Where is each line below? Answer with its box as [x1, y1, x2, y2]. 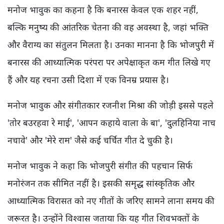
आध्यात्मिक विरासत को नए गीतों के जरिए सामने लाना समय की [7, 194, 214, 207]
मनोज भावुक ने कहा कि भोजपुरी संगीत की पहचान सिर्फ [7, 159, 192, 172]
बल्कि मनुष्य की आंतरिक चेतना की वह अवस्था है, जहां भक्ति [7, 21, 208, 33]
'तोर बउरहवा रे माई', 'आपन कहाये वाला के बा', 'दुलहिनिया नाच [7, 116, 215, 129]
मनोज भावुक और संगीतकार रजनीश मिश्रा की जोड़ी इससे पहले [7, 99, 213, 111]
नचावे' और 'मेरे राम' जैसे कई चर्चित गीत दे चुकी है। [7, 134, 173, 146]
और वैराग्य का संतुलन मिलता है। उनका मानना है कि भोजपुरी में [7, 38, 214, 51]
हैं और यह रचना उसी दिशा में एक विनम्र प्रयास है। [7, 73, 169, 86]
